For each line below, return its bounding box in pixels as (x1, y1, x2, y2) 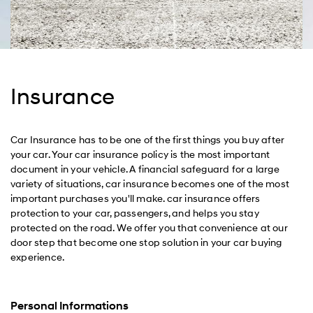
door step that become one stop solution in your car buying (10, 237, 282, 249)
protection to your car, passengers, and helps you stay (10, 208, 259, 219)
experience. (10, 252, 65, 263)
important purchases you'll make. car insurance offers (10, 193, 261, 205)
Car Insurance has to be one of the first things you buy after (10, 134, 285, 146)
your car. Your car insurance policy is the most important (10, 149, 270, 161)
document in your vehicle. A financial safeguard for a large (10, 163, 279, 175)
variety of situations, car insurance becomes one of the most (10, 178, 290, 190)
